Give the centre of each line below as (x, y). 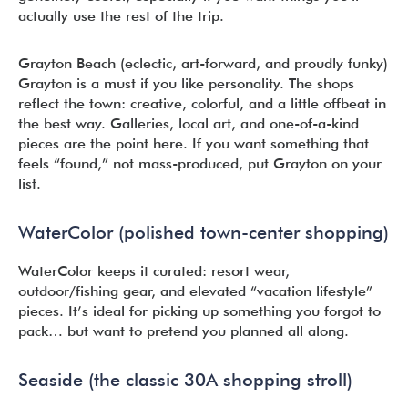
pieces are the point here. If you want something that (194, 143)
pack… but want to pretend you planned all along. (184, 331)
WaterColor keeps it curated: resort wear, (154, 271)
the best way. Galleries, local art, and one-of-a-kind (189, 123)
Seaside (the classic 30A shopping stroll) (185, 380)
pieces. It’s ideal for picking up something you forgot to (199, 311)
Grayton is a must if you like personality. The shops (186, 83)
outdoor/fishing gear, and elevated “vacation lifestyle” (195, 291)
